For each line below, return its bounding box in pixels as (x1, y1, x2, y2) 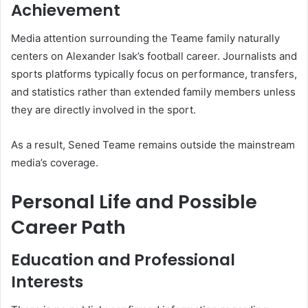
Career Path (11, 214, 126, 240)
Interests (11, 271, 83, 294)
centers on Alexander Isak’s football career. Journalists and (11, 49, 297, 63)
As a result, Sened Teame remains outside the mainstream (11, 137, 295, 151)
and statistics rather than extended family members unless (11, 85, 296, 98)
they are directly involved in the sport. (11, 102, 196, 116)
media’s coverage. (11, 155, 98, 169)
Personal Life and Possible (11, 188, 257, 214)
